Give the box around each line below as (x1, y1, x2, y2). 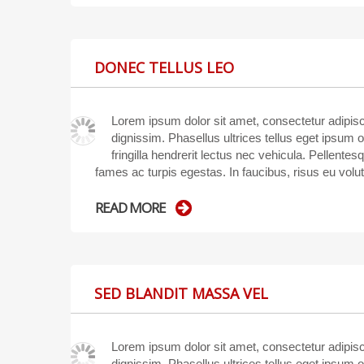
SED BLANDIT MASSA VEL (94, 283, 268, 303)
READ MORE (95, 198, 166, 218)
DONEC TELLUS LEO (94, 57, 234, 77)
